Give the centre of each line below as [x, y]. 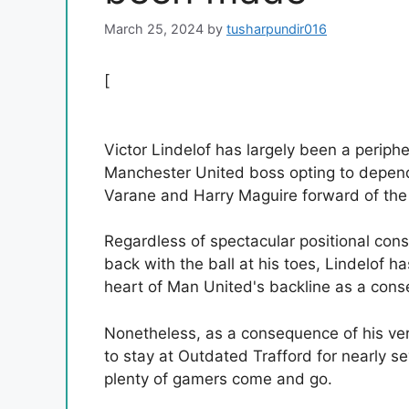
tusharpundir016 [277, 29]
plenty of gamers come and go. [218, 378]
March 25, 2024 [154, 29]
